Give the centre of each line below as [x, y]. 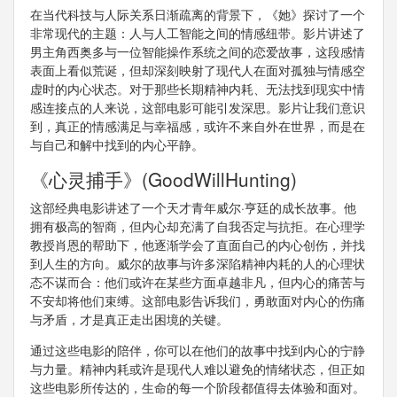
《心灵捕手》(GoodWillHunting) [163, 179]
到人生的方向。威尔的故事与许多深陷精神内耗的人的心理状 [197, 264]
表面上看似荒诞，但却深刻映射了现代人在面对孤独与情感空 [197, 70]
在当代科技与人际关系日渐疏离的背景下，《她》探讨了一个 [197, 15]
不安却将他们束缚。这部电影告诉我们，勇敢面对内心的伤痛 [197, 301]
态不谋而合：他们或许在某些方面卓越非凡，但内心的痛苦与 [197, 282]
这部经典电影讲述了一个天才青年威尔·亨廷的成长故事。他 [193, 208]
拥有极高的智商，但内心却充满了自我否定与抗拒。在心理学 [197, 226]
